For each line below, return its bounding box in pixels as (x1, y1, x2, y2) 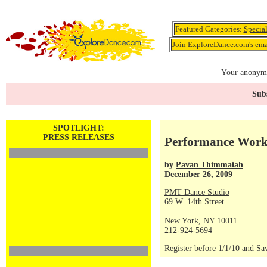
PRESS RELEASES (43, 133, 114, 142)
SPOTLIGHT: (53, 123, 104, 132)
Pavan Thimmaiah (176, 160, 243, 169)
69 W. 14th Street (164, 197, 224, 206)
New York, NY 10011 (164, 216, 237, 225)
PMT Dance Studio (164, 188, 229, 197)
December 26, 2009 (164, 169, 232, 179)
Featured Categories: (175, 24, 244, 33)
